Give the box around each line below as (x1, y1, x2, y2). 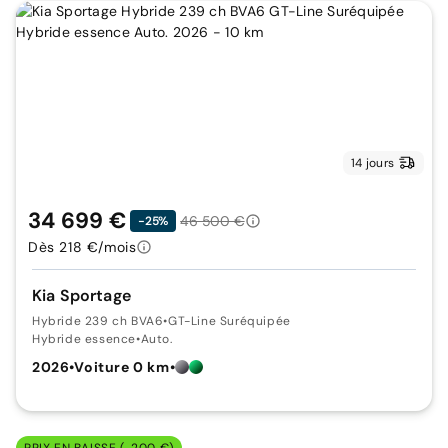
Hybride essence (32, 331, 136, 347)
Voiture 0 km (74, 358, 170, 376)
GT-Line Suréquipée (168, 313, 291, 329)
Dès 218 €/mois (28, 238, 137, 256)
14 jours (351, 155, 394, 171)
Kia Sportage (32, 285, 131, 306)
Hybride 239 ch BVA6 (32, 313, 164, 329)
